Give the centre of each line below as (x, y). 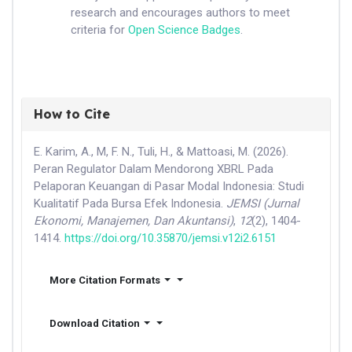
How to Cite (72, 114)
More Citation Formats (105, 280)
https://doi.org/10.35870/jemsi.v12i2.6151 (170, 238)
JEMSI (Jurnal (263, 203)
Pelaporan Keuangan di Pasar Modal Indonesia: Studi (169, 186)
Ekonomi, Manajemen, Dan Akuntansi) (134, 220)
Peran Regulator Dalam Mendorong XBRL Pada (154, 169)
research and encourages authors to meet (180, 12)
